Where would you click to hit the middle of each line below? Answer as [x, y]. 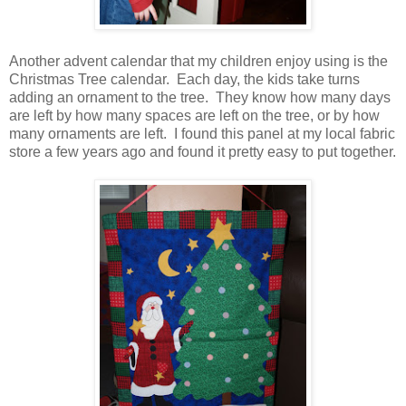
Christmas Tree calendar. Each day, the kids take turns [184, 79]
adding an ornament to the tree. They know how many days [200, 97]
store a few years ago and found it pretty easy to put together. [203, 151]
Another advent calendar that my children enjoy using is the [198, 61]
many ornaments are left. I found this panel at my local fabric [202, 133]
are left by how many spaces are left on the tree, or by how [194, 115]
